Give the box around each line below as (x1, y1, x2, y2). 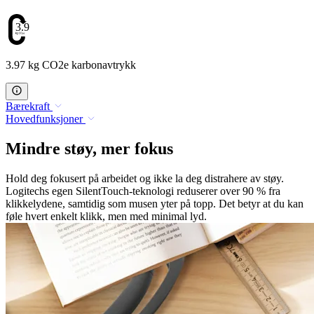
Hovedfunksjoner (6, 112, 83, 125)
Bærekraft (6, 100, 50, 112)
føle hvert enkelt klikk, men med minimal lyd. (6, 210, 207, 222)
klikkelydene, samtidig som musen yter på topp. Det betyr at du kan (6, 197, 303, 210)
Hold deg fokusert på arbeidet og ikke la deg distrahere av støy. (6, 172, 284, 184)
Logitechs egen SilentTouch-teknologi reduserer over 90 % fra (6, 184, 280, 197)
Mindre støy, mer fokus (6, 139, 173, 158)
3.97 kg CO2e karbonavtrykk (6, 58, 136, 71)
